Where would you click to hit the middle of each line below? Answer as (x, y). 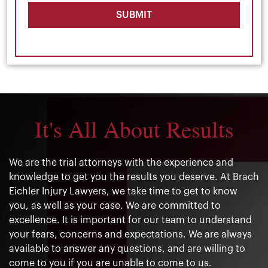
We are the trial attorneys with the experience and (121, 162)
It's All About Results (134, 129)
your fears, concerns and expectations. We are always (130, 234)
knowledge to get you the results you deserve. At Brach (134, 177)
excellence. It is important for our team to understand (130, 220)
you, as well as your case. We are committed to (115, 205)
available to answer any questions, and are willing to (127, 249)
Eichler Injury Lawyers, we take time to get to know (123, 191)
